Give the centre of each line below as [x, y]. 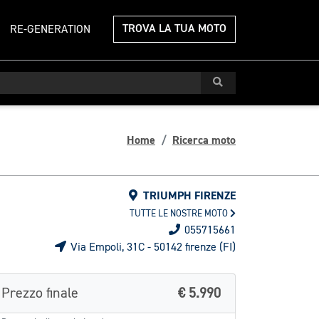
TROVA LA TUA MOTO [174, 29]
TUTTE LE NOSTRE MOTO [180, 214]
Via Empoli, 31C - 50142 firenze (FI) [152, 248]
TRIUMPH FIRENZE [188, 196]
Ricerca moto [204, 140]
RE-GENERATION [50, 30]
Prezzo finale [40, 293]
